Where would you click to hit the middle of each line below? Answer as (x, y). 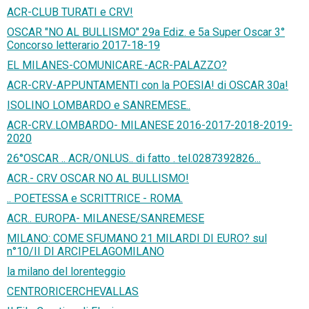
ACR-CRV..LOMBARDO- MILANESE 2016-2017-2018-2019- (150, 125)
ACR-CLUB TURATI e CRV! (70, 12)
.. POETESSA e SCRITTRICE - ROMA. (95, 198)
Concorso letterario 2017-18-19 (83, 45)
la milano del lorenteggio (66, 271)
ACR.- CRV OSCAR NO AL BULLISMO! (98, 178)
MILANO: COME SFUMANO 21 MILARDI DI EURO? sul (137, 238)
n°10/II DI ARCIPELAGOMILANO (86, 251)
